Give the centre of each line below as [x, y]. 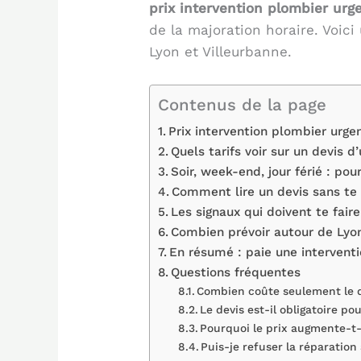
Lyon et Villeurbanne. [221, 52]
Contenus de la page [243, 105]
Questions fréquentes [236, 273]
